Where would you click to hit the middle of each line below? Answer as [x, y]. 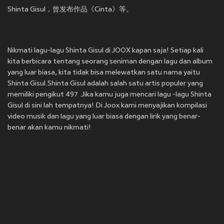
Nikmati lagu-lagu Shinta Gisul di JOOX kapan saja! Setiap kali [105, 51]
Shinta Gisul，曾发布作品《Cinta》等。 [70, 10]
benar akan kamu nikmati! [49, 128]
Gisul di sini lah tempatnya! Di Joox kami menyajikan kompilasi [107, 106]
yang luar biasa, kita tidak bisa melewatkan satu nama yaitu [104, 73]
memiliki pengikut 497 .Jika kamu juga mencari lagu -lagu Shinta [109, 95]
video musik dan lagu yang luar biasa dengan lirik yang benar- [104, 117]
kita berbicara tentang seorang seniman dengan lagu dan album [110, 62]
